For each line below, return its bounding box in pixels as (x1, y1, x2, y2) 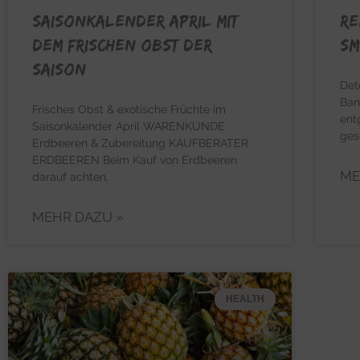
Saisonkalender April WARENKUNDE (32, 120, 225, 133)
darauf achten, (32, 170, 108, 184)
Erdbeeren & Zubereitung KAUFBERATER (32, 137, 248, 150)
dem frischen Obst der (32, 35, 212, 55)
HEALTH (225, 293, 264, 305)
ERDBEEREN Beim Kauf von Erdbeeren (32, 153, 237, 167)
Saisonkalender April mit (32, 11, 238, 31)
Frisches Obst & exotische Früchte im (32, 103, 226, 117)
